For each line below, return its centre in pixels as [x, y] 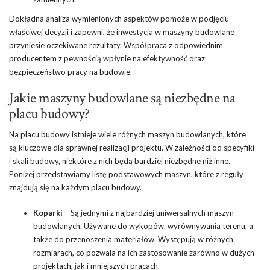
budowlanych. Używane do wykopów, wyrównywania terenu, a [143, 226]
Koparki [48, 212]
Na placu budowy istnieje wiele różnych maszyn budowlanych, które [127, 134]
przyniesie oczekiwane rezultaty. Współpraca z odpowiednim [116, 45]
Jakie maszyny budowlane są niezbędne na [122, 98]
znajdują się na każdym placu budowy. [75, 187]
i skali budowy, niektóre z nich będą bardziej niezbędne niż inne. [120, 161]
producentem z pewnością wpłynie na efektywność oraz [107, 58]
